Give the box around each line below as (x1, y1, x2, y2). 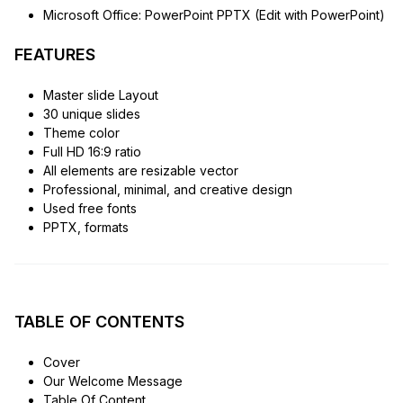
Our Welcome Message (42, 372, 183, 389)
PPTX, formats (42, 219, 129, 235)
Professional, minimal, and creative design (42, 181, 292, 197)
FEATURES (14, 44, 95, 64)
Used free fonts (42, 200, 137, 216)
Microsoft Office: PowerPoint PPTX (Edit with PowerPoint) (42, 6, 385, 22)
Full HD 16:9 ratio (42, 143, 141, 159)
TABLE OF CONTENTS (14, 311, 184, 331)
